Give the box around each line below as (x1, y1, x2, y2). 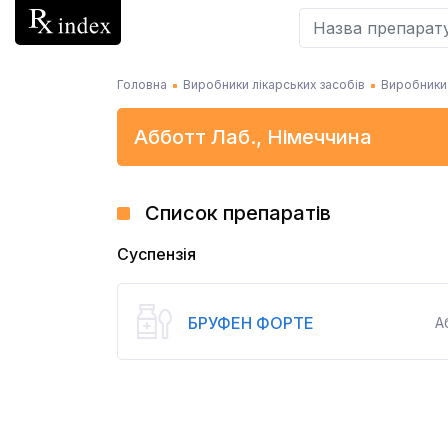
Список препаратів (145, 201, 331, 225)
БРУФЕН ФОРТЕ (188, 312, 314, 333)
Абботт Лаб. (134, 125, 256, 149)
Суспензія (129, 244, 196, 264)
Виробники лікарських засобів (183, 77, 365, 92)
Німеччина (267, 125, 372, 149)
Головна (117, 77, 167, 92)
